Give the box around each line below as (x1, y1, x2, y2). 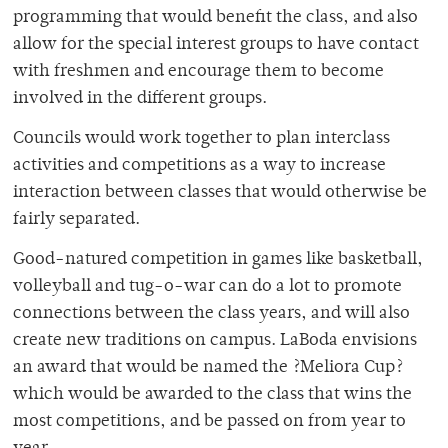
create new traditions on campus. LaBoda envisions (13, 332, 417, 351)
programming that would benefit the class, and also (13, 9, 418, 28)
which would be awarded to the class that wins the (13, 386, 412, 405)
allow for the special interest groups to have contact (13, 36, 419, 55)
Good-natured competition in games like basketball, (13, 251, 423, 270)
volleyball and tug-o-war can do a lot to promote (13, 278, 402, 297)
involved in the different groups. (13, 90, 267, 109)
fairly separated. (13, 211, 140, 230)
